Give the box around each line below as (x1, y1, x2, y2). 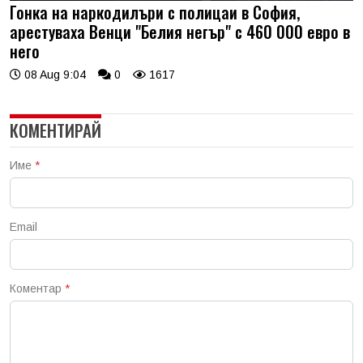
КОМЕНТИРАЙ (10, 117, 101, 143)
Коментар (10, 281, 65, 295)
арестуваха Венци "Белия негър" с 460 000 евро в (10, 19, 350, 44)
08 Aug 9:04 (21, 67, 86, 81)
